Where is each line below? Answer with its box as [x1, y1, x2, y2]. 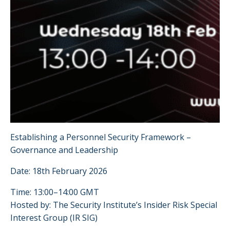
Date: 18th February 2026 [10, 165, 107, 177]
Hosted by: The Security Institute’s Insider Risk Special [10, 199, 217, 210]
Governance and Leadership [10, 144, 118, 156]
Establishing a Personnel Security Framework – [10, 131, 191, 143]
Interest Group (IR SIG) [10, 212, 98, 223]
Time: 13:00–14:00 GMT [10, 186, 99, 198]
